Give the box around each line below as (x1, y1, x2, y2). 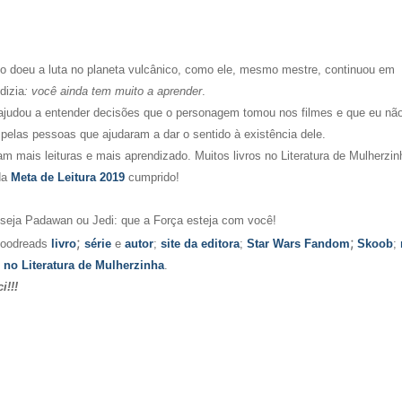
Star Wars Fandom (247, 237, 350, 251)
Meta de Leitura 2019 (11, 170, 128, 185)
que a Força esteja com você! (121, 214, 276, 228)
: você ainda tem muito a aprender (24, 84, 202, 99)
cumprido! (128, 170, 179, 185)
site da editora (161, 237, 240, 251)
